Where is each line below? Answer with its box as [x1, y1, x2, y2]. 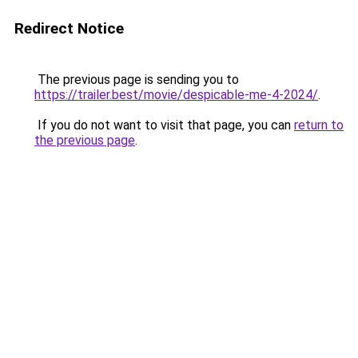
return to [294, 117, 344, 133]
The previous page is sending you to [34, 72, 239, 87]
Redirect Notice [14, 19, 124, 38]
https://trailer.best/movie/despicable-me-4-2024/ [34, 87, 318, 102]
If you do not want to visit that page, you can [34, 117, 294, 133]
